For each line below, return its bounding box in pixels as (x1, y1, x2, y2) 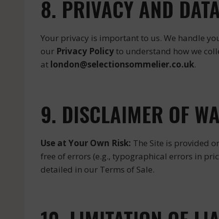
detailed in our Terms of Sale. (41, 164, 154, 175)
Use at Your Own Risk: (41, 137, 131, 149)
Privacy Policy (56, 45, 114, 57)
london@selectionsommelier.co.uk (50, 59, 194, 70)
